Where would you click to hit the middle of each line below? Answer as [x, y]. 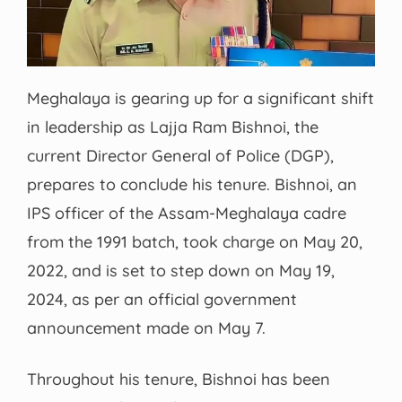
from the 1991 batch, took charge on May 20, [195, 242]
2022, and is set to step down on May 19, [181, 271]
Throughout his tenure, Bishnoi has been [179, 380]
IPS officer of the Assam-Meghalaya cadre [187, 214]
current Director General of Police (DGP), [180, 156]
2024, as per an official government [162, 300]
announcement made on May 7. [146, 328]
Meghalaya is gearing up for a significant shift [201, 99]
